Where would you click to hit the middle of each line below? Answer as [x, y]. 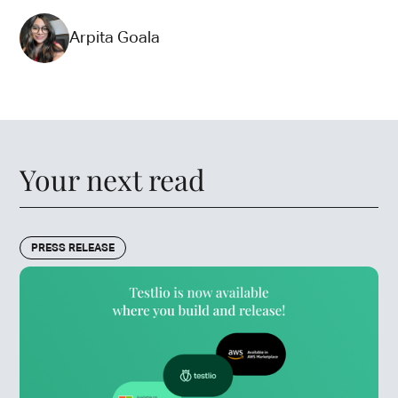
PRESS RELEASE [73, 249]
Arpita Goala [115, 38]
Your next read [113, 179]
